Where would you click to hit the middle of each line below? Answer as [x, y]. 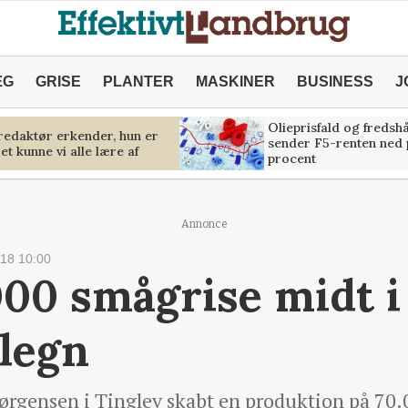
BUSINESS [335, 82]
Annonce [204, 224]
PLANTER [138, 82]
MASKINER [235, 82]
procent [291, 158]
